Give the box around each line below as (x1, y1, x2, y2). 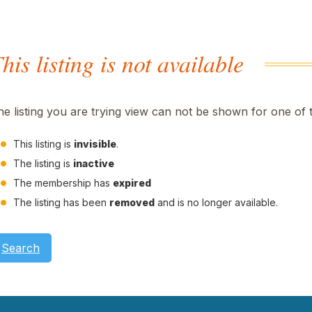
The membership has (13, 177, 113, 189)
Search (1, 241, 40, 256)
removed (109, 196, 155, 208)
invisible (74, 138, 116, 150)
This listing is (13, 138, 74, 150)
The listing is (13, 157, 73, 169)
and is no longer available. (155, 196, 278, 208)
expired (113, 177, 151, 189)
